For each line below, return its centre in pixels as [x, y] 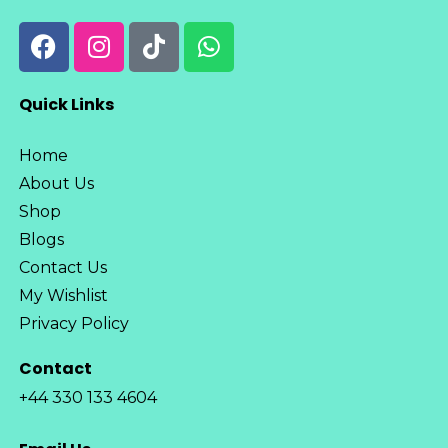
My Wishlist [63, 295]
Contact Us [62, 267]
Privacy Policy [73, 323]
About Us [56, 183]
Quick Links [66, 104]
